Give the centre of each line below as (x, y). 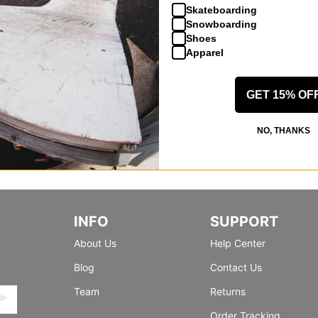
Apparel (205, 52)
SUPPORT (244, 221)
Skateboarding (221, 10)
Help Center (237, 243)
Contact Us (236, 267)
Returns (227, 291)
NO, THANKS (283, 130)
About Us (95, 243)
